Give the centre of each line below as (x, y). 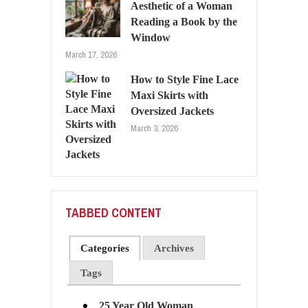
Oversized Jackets (172, 111)
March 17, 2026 (91, 54)
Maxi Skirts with (169, 95)
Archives (174, 248)
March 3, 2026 (154, 128)
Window (151, 37)
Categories (105, 248)
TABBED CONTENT (113, 212)
